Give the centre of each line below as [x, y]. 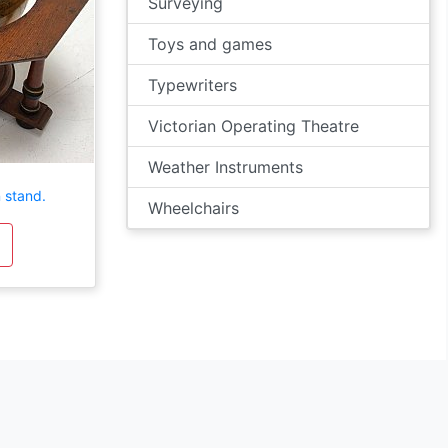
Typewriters [192, 85]
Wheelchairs [193, 208]
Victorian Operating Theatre [253, 126]
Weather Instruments [225, 167]
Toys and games [210, 44]
